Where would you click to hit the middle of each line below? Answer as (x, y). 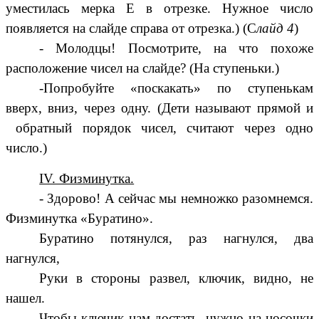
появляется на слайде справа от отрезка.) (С (131, 28)
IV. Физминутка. (87, 179)
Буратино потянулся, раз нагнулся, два (176, 239)
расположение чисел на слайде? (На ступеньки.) (142, 68)
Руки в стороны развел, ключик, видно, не (176, 278)
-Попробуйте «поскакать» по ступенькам (176, 88)
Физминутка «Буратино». (79, 219)
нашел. (25, 298)
